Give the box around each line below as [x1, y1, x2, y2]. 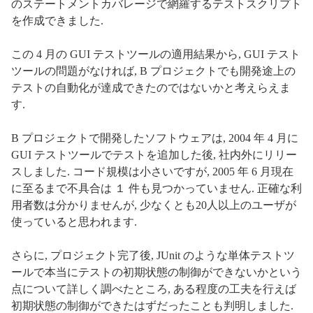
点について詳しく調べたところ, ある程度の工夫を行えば [11, 282, 296, 295]
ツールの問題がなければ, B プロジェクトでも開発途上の [11, 64, 296, 77]
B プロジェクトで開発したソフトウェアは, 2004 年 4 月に [11, 131, 298, 144]
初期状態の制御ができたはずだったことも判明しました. [11, 299, 293, 312]
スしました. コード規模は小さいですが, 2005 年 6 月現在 [11, 165, 293, 177]
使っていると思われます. [11, 215, 137, 228]
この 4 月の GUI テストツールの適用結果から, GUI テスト [11, 48, 300, 60]
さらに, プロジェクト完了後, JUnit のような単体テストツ [11, 249, 295, 261]
